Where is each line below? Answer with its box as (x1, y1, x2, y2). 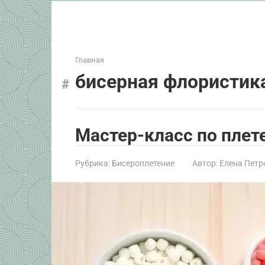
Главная (75, 55, 104, 64)
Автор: (192, 158, 218, 168)
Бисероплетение (112, 158, 174, 168)
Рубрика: (75, 158, 110, 168)
